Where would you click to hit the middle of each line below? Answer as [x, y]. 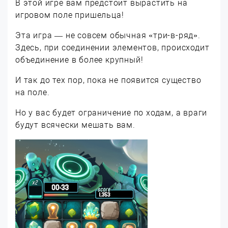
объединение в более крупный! [79, 60]
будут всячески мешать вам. [75, 125]
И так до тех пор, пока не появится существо [108, 80]
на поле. [33, 92]
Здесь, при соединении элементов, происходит [112, 48]
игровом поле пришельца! [70, 15]
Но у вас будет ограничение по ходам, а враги [111, 113]
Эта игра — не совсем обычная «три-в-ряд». [108, 35]
